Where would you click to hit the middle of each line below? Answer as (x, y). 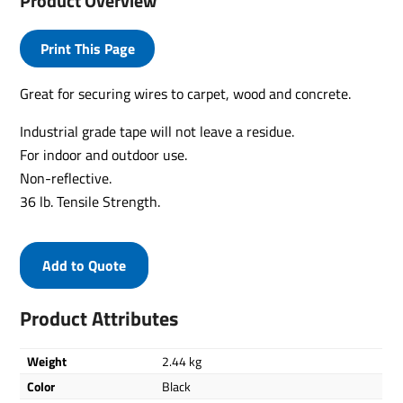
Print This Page (87, 49)
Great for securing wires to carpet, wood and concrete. (186, 94)
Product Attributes (99, 318)
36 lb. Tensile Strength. (90, 201)
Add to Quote (85, 265)
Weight (47, 361)
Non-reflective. (66, 178)
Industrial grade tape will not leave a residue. (157, 131)
